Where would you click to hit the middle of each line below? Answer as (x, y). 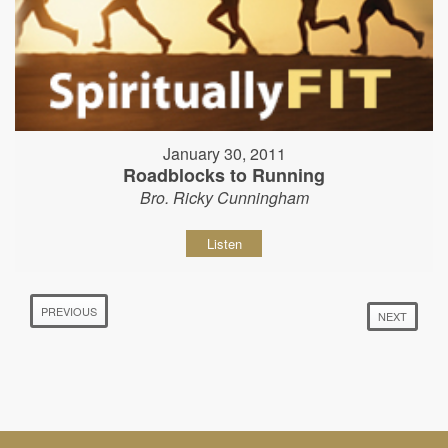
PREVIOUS (69, 310)
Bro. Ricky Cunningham (224, 197)
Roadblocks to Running (224, 174)
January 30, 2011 (224, 153)
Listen (224, 243)
